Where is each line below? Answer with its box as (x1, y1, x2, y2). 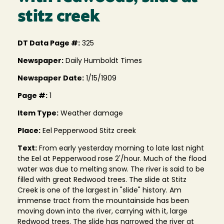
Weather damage (58, 109, 123, 117)
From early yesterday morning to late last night (37, 144, 204, 152)
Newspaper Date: (17, 74, 84, 82)
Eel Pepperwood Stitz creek (40, 127, 136, 135)
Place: (17, 127, 40, 135)
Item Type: (17, 109, 58, 117)
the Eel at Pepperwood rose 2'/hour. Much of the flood (17, 155, 206, 163)
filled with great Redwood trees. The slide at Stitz (17, 176, 186, 184)
